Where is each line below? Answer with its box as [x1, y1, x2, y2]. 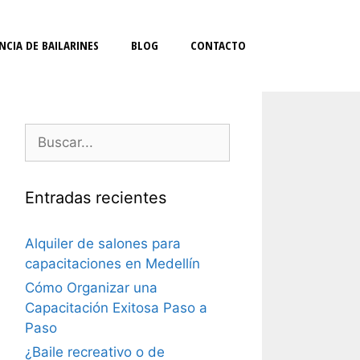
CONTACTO [190, 37, 246, 53]
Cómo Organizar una [25, 280, 157, 296]
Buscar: [24, 125, 72, 141]
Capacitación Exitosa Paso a [25, 300, 207, 316]
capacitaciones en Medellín [25, 256, 200, 272]
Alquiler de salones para [25, 235, 181, 252]
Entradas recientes [25, 188, 166, 207]
